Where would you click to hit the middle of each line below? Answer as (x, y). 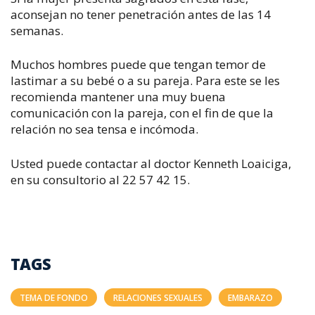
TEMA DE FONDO (54, 298)
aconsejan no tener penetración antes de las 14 (141, 14)
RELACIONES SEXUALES (158, 298)
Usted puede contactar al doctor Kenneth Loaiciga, (151, 163)
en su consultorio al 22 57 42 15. (100, 179)
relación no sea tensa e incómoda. (104, 129)
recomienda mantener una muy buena (118, 97)
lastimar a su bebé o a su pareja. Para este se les (145, 81)
